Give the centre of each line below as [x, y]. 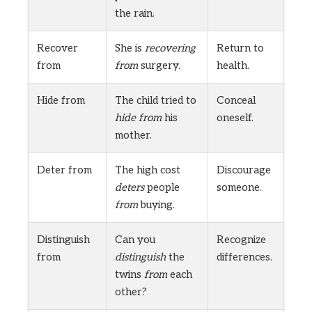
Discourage [244, 170]
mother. [133, 135]
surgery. [159, 66]
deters [130, 188]
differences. [244, 257]
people [162, 188]
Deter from [64, 170]
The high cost [148, 170]
